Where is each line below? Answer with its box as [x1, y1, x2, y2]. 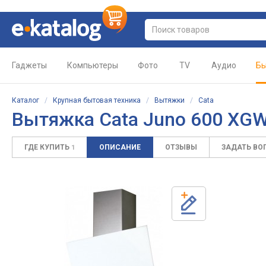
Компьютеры [67, 61, 118, 70]
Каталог [12, 96, 39, 104]
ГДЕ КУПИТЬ [24, 143, 71, 151]
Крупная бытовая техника [53, 96, 141, 104]
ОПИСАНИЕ [99, 143, 141, 151]
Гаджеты [12, 61, 47, 70]
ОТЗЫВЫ [165, 143, 197, 151]
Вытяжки [154, 96, 185, 104]
